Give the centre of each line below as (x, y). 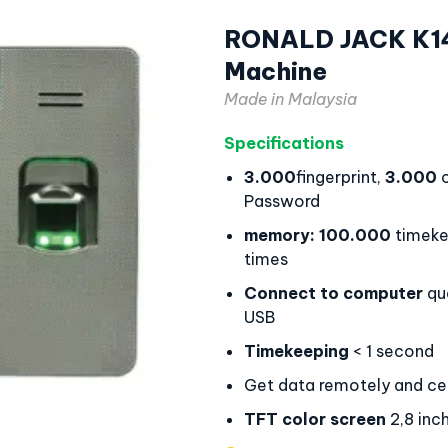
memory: (279, 235)
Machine (275, 71)
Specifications (284, 143)
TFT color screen (315, 419)
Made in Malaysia (290, 99)
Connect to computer (333, 293)
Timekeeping (296, 351)
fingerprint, (340, 177)
